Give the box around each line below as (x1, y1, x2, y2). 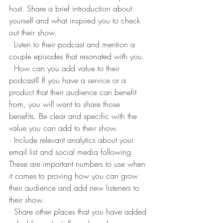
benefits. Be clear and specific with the (9, 110, 139, 121)
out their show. (9, 26, 57, 38)
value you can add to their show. (9, 122, 118, 133)
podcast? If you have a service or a (9, 74, 128, 86)
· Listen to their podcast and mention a (9, 38, 137, 50)
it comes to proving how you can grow (9, 170, 140, 181)
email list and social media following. (9, 146, 136, 157)
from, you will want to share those (9, 98, 122, 110)
